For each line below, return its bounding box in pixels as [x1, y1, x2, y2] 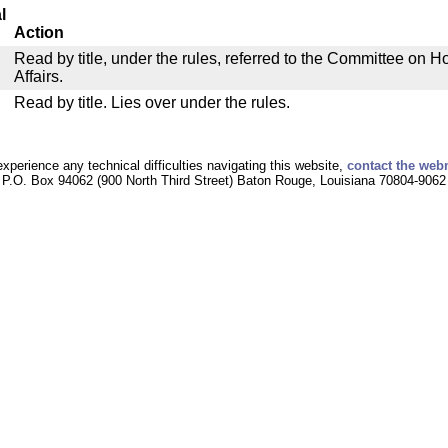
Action [14, 24, 64, 41]
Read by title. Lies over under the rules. [14, 94, 290, 111]
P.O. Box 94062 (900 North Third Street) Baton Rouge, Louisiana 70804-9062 [2, 173, 446, 188]
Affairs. [14, 68, 63, 85]
